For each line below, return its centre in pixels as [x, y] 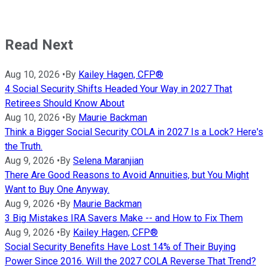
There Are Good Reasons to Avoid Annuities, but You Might [127, 175]
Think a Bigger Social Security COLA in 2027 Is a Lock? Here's [134, 132]
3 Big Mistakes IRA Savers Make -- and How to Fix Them [124, 218]
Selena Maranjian [108, 161]
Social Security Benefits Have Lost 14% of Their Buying [120, 247]
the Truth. [24, 147]
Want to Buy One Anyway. [57, 190]
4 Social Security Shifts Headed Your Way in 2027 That [118, 89]
